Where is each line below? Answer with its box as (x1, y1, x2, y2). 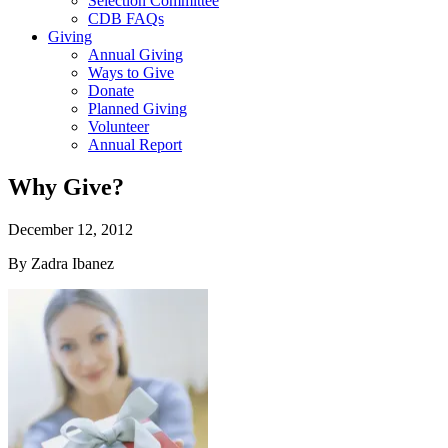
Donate (88, 82, 134, 99)
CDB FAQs (88, 10, 164, 27)
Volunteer (88, 118, 149, 135)
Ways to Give (88, 64, 174, 81)
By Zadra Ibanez (8, 254, 114, 272)
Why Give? (8, 173, 124, 200)
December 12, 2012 (8, 220, 133, 238)
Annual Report (88, 136, 182, 153)
